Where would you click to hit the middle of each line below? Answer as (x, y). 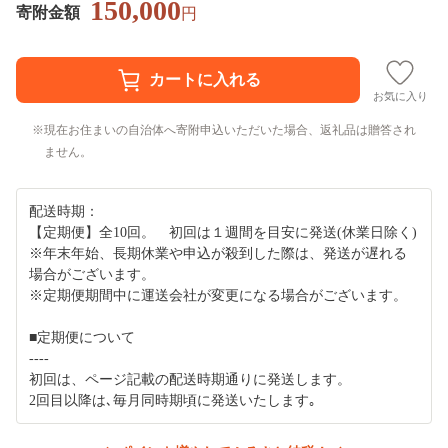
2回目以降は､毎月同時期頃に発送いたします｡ (172, 400)
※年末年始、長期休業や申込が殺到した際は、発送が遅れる (218, 253)
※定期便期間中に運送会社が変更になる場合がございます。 (218, 295)
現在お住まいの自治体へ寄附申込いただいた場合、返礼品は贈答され (230, 129)
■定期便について (82, 337)
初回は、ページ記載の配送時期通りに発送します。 (190, 379)
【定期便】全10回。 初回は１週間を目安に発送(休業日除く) (223, 232)
